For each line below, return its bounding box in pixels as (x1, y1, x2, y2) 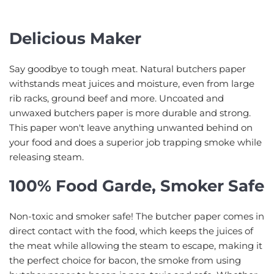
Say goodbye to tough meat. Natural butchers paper (9, 62, 246, 75)
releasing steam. (9, 150, 84, 163)
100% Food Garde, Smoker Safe (9, 176, 264, 196)
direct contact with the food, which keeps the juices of (9, 224, 253, 237)
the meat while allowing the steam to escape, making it (9, 239, 262, 251)
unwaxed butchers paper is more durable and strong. (9, 106, 251, 119)
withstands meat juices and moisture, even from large (9, 77, 254, 89)
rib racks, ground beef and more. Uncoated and (9, 92, 224, 104)
